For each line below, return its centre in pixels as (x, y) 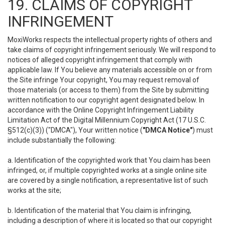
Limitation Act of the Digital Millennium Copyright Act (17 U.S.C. (107, 120)
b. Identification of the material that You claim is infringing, (99, 210)
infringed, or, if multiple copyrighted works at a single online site (107, 170)
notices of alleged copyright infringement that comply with (100, 60)
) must (203, 130)
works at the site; (34, 190)
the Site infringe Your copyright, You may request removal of (103, 80)
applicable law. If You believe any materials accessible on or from (110, 70)
